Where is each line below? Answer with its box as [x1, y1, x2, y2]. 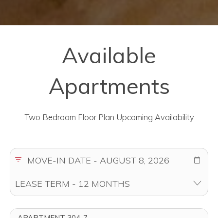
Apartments [48, 72, 170, 100]
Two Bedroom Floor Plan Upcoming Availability [24, 112, 194, 123]
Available [62, 41, 156, 69]
